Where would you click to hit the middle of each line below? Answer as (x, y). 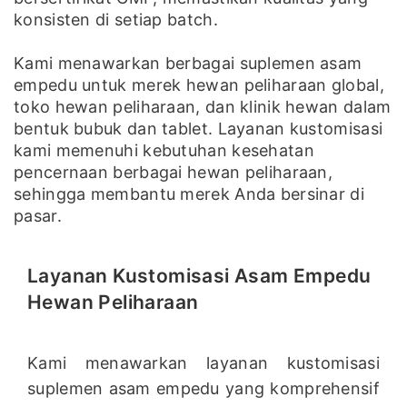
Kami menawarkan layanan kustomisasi (203, 363)
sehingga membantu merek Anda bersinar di (189, 194)
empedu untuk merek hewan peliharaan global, (199, 85)
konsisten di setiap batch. (116, 20)
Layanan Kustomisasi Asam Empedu (199, 276)
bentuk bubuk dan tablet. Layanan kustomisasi (199, 129)
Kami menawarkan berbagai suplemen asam (188, 64)
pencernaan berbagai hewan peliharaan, (174, 173)
